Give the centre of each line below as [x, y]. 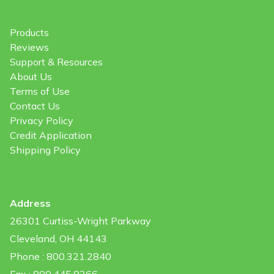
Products [29, 33]
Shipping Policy [45, 150]
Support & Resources [56, 62]
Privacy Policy [42, 121]
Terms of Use [40, 91]
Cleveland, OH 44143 [58, 239]
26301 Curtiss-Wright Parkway [80, 221]
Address [30, 203]
